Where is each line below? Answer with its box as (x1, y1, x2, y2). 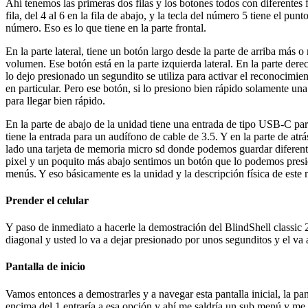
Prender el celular (5, 194, 89, 206)
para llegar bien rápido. (5, 94, 105, 107)
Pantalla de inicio (5, 261, 85, 273)
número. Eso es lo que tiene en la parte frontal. (5, 21, 206, 34)
